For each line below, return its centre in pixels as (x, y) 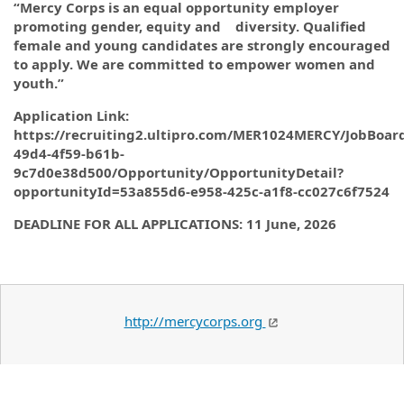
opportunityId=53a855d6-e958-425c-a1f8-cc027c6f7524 (202, 191)
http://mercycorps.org (195, 321)
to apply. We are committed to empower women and (194, 64)
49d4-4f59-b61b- (69, 153)
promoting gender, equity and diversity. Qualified (190, 26)
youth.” (39, 83)
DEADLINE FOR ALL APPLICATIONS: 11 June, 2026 (175, 224)
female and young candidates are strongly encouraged (202, 45)
